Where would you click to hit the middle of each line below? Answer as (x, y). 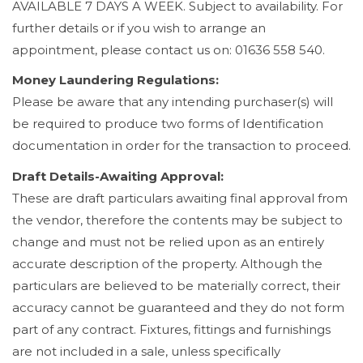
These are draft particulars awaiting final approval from (180, 198)
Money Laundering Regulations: (115, 80)
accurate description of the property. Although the (167, 263)
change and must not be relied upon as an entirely (168, 241)
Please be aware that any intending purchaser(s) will (173, 102)
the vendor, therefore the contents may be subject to (177, 220)
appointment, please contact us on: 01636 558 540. (169, 49)
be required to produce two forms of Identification (168, 124)
